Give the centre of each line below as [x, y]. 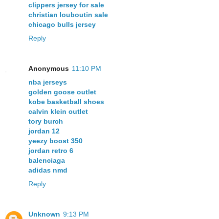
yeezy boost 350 [55, 141]
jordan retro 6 [51, 151]
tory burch [46, 121]
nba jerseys [48, 82]
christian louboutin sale [68, 15]
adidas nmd [48, 170]
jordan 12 [44, 131]
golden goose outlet [62, 92]
